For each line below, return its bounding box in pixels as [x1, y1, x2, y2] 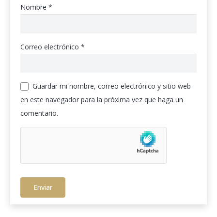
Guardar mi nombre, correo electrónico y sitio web [32, 81, 191, 91]
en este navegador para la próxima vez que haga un [20, 94, 183, 104]
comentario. [20, 108, 58, 118]
